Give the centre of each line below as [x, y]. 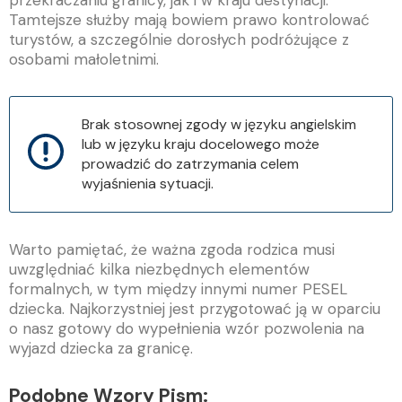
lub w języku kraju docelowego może [201, 144]
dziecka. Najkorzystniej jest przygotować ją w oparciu [195, 308]
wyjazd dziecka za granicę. [103, 348]
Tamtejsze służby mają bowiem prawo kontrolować [189, 20]
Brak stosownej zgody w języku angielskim [219, 124]
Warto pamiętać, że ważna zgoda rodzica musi [172, 249]
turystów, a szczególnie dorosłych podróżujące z [179, 40]
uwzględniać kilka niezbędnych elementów [159, 269]
